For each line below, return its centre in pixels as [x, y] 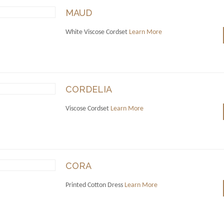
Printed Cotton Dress [95, 185]
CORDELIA [88, 89]
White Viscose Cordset [97, 32]
